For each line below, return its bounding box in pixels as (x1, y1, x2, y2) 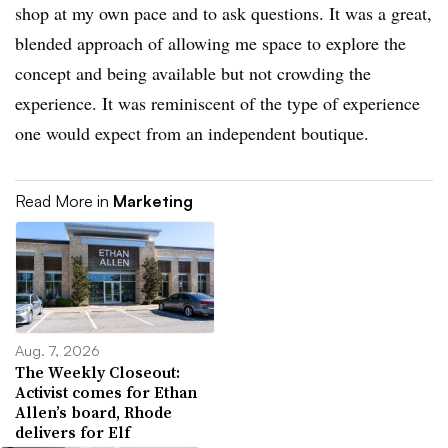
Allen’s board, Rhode (15, 401, 172, 424)
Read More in (15, 190, 113, 211)
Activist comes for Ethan (15, 381, 197, 404)
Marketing (113, 190, 193, 211)
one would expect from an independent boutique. (15, 120, 369, 145)
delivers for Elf (15, 421, 130, 444)
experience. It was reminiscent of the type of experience (15, 90, 420, 115)
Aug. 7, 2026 (15, 341, 100, 360)
